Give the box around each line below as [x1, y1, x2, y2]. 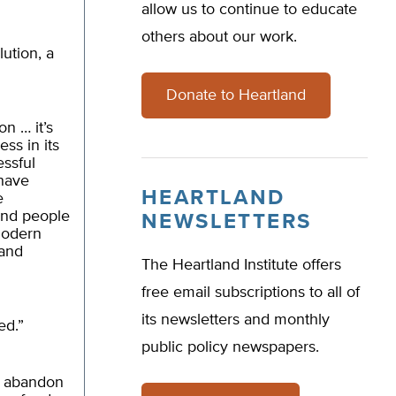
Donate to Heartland [166, 88, 306, 103]
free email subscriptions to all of [141, 285, 360, 301]
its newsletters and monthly [141, 312, 330, 328]
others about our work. [141, 29, 297, 45]
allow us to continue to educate [141, 2, 357, 18]
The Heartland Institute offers [141, 257, 341, 273]
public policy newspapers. [141, 339, 319, 355]
